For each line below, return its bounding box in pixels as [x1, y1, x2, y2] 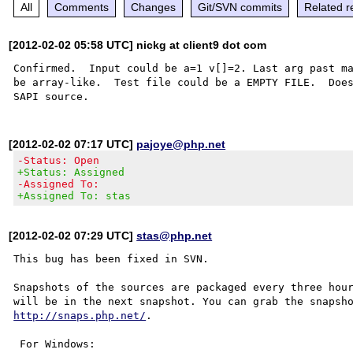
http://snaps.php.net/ [13, 309, 147, 321]
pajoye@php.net [136, 137, 226, 150]
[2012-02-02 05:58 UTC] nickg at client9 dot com [9, 38, 267, 51]
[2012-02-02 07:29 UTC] [9, 229, 137, 242]
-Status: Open [17, 154, 100, 166]
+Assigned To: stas [17, 189, 132, 202]
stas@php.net [136, 229, 213, 242]
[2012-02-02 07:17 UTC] [9, 137, 137, 150]
